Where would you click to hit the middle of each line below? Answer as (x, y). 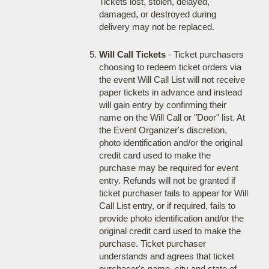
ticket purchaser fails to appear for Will (173, 193)
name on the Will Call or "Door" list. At (172, 117)
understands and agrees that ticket (166, 256)
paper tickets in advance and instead (170, 92)
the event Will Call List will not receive (172, 80)
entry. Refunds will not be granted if (167, 180)
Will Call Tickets (132, 54)
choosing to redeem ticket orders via (170, 67)
